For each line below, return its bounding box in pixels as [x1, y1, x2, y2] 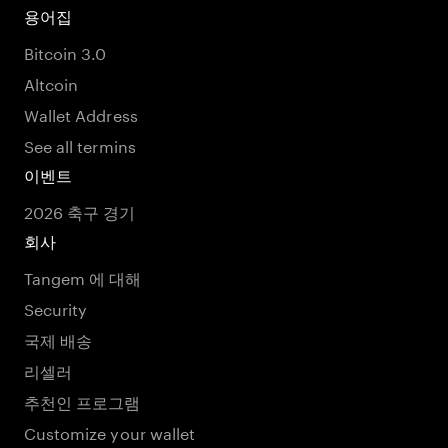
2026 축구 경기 [24, 198, 136, 223]
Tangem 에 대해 [24, 264, 142, 289]
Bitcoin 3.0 [24, 39, 107, 64]
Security [24, 295, 88, 320]
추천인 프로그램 [24, 388, 141, 413]
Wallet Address [24, 101, 138, 126]
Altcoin [24, 70, 79, 95]
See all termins [24, 132, 136, 157]
